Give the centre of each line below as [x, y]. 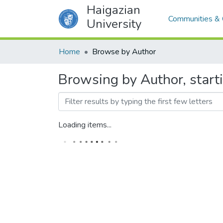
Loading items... [85, 125]
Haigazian [113, 10]
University [114, 24]
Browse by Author [124, 52]
